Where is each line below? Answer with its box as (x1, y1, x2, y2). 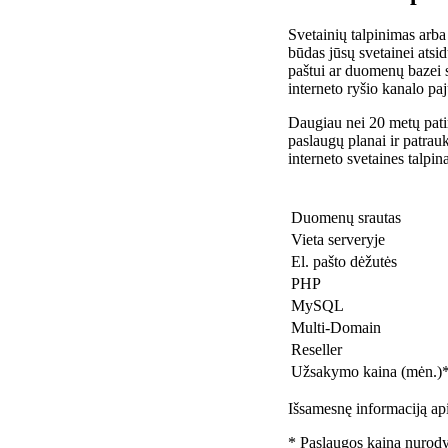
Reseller (291, 340, 342, 358)
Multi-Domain (291, 318, 381, 336)
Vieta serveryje (291, 230, 385, 248)
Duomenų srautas (291, 208, 401, 226)
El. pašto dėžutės (291, 252, 397, 270)
